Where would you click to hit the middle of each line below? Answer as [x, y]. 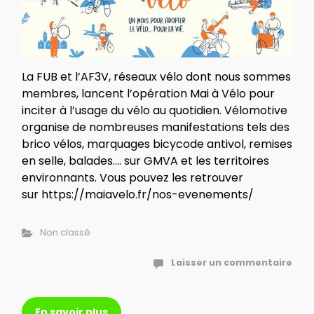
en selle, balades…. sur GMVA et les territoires [145, 161]
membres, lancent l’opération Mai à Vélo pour [148, 94]
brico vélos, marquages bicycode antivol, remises [157, 144]
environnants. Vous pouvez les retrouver [132, 178]
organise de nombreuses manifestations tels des [156, 128]
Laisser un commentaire [232, 263]
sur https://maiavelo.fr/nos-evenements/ [138, 195]
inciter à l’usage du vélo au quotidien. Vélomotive [155, 111]
